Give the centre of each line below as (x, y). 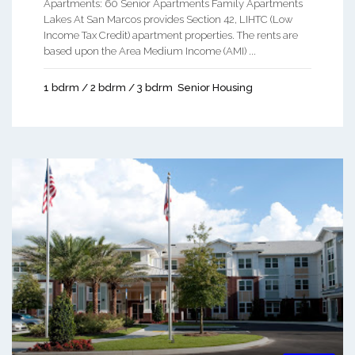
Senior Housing (215, 88)
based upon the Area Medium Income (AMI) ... (150, 52)
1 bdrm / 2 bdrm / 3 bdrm (108, 88)
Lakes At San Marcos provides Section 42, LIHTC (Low (168, 20)
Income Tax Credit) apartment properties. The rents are (171, 36)
